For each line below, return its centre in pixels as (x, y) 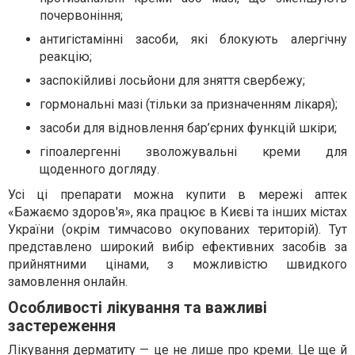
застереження (62, 326)
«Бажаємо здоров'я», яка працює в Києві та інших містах (177, 212)
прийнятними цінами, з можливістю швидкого (177, 265)
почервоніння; (81, 16)
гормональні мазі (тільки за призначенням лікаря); (189, 105)
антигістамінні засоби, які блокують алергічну (193, 40)
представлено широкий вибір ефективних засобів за (177, 247)
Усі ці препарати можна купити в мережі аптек (177, 195)
